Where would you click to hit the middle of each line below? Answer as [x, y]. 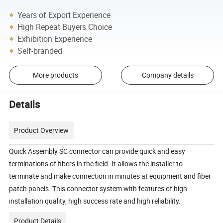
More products [55, 75]
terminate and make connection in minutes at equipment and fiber [110, 176]
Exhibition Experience [55, 39]
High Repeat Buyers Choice [65, 27]
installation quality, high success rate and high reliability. [95, 201]
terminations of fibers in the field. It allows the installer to [96, 163]
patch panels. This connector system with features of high [98, 188]
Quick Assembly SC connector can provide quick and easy [97, 151]
